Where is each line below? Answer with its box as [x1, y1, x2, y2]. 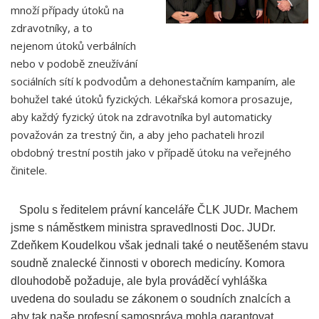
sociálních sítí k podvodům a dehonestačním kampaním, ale [11, 74, 296, 88]
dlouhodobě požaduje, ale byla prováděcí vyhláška [11, 275, 267, 287]
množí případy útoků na [11, 3, 124, 17]
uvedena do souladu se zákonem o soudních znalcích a [11, 293, 291, 305]
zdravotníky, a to [11, 21, 93, 35]
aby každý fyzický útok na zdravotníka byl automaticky [11, 110, 272, 124]
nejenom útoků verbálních [11, 38, 136, 53]
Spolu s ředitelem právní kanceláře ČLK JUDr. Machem [11, 204, 298, 216]
